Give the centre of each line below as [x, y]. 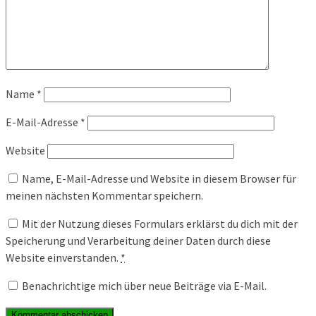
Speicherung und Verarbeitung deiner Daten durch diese [138, 241]
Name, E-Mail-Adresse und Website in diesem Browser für [159, 179]
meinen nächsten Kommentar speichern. [104, 196]
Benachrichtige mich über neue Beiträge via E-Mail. [144, 286]
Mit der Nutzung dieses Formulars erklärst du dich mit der [160, 224]
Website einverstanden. [63, 258]
